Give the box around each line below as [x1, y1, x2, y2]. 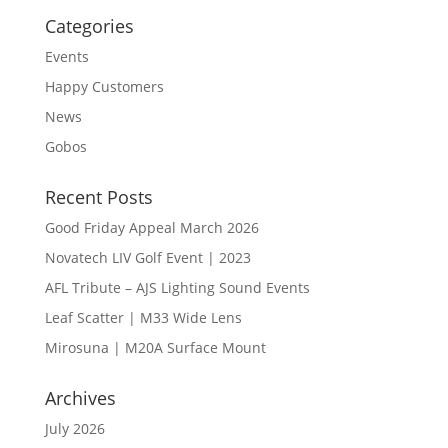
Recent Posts [44, 185, 153, 209]
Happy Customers [44, 77, 164, 96]
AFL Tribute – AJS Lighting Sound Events [44, 278, 310, 297]
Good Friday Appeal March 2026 [44, 218, 259, 237]
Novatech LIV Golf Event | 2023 [44, 248, 251, 267]
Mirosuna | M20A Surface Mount [44, 338, 266, 357]
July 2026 [44, 419, 105, 438]
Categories [44, 14, 134, 38]
